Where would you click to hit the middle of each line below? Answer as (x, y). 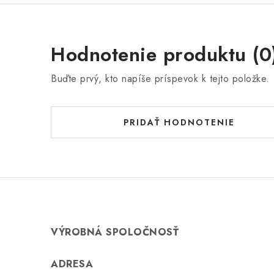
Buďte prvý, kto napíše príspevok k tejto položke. (160, 79)
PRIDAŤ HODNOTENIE (179, 123)
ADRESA (72, 264)
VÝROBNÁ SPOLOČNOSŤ (115, 232)
